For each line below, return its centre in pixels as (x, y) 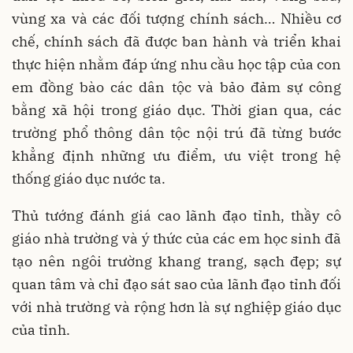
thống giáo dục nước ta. (89, 179)
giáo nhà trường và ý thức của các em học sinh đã (176, 239)
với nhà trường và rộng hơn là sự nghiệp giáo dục (176, 307)
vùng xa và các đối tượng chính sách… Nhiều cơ (176, 19)
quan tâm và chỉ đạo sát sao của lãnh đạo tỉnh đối (176, 284)
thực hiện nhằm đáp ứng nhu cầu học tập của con (176, 65)
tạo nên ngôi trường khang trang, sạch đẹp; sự (176, 262)
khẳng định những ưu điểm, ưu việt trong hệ (176, 156)
